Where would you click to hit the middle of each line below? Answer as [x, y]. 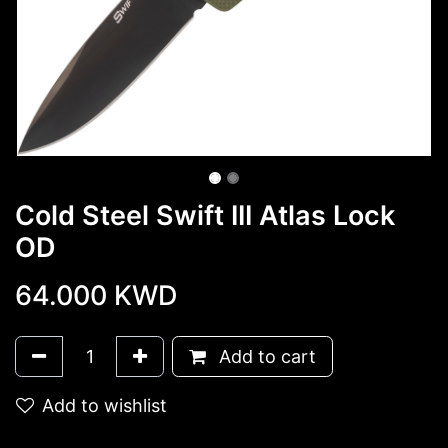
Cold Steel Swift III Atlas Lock [205, 215]
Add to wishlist [104, 405]
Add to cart [265, 356]
